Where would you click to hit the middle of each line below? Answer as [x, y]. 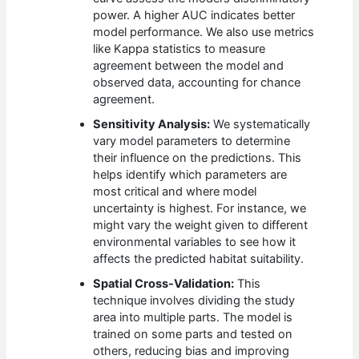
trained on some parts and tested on [193, 335]
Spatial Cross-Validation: [164, 284]
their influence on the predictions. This [198, 158]
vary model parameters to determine [192, 141]
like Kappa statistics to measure [179, 49]
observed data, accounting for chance [197, 83]
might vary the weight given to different [201, 226]
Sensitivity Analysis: [152, 125]
